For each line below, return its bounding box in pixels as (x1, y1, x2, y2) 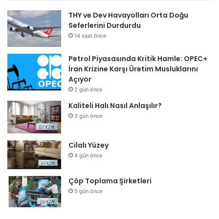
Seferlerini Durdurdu (68, 21, 141, 31)
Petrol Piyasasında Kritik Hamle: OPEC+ (68, 54, 207, 64)
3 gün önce (74, 112, 102, 120)
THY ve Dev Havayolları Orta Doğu (68, 10, 188, 21)
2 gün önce (74, 86, 102, 93)
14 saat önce (74, 32, 106, 40)
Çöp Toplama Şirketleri (68, 175, 152, 186)
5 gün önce (74, 187, 102, 195)
